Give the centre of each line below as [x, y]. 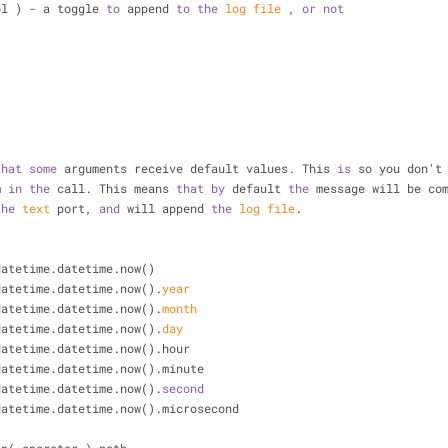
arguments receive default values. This [197, 168]
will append [165, 208]
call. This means [113, 188]
